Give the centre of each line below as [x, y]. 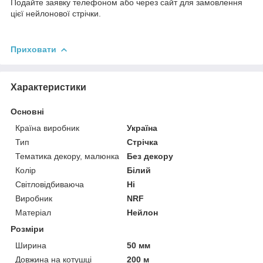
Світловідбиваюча [50, 184]
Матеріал [33, 212]
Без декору [150, 156]
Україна [142, 128]
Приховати [33, 49]
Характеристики [48, 87]
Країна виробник [47, 128]
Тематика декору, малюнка [67, 156]
